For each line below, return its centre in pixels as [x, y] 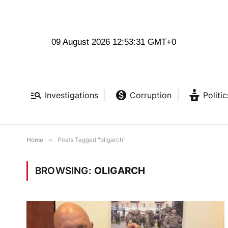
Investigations [71, 95]
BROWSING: [65, 171]
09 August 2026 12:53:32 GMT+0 [114, 42]
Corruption [150, 95]
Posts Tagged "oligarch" [92, 140]
